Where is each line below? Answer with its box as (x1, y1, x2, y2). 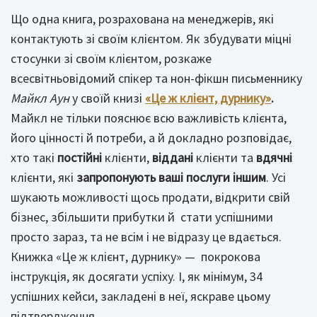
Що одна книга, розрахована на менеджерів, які (11, 11, 274, 27)
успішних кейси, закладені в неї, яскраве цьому (11, 288, 270, 304)
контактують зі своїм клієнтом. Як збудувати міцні (11, 30, 292, 47)
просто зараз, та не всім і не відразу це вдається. (11, 229, 282, 245)
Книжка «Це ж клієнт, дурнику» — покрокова (11, 248, 260, 265)
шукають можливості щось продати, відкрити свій (11, 189, 290, 205)
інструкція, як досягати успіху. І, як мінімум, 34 (11, 268, 263, 284)
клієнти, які (11, 169, 76, 185)
